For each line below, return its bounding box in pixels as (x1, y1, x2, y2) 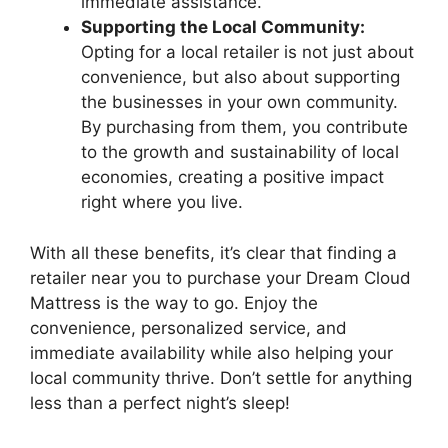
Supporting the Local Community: (81, 17, 365, 37)
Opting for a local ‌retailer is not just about (81, 42, 414, 62)
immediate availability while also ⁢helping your (30, 342, 393, 363)
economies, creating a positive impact (81, 167, 384, 187)
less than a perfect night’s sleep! (30, 392, 290, 413)
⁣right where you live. (81, 192, 243, 212)
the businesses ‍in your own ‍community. (81, 92, 398, 112)
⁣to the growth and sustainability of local (81, 142, 399, 162)
